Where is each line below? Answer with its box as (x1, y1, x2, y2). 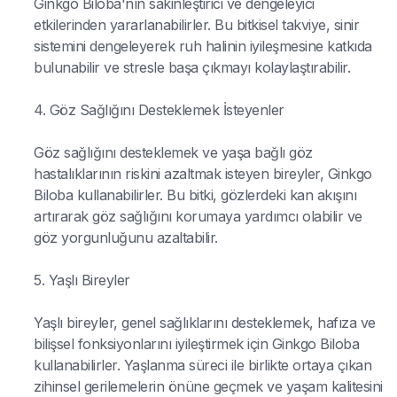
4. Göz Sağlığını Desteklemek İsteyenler (34, 100, 284, 119)
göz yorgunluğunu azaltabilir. (34, 228, 218, 246)
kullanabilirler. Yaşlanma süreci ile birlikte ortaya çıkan (34, 355, 371, 374)
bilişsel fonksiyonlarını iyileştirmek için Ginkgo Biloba (34, 334, 359, 353)
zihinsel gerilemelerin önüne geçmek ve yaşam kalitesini (34, 377, 383, 395)
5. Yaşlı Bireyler (34, 270, 130, 289)
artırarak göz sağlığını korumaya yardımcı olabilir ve (34, 206, 362, 225)
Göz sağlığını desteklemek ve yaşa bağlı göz (34, 143, 313, 161)
